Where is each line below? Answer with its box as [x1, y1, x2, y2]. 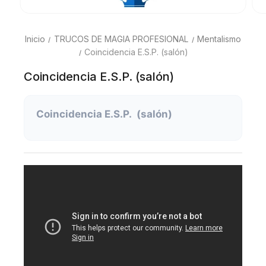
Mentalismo [197, 33, 242, 44]
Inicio [24, 33, 45, 44]
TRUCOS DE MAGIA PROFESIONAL [54, 33, 188, 44]
